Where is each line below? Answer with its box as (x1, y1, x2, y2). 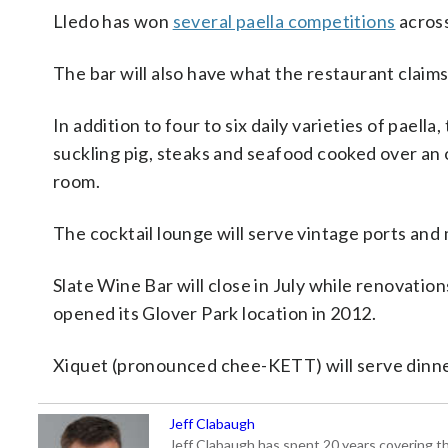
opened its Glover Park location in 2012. (53, 302, 376, 325)
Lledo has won (53, 10, 173, 33)
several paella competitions (172, 10, 396, 33)
